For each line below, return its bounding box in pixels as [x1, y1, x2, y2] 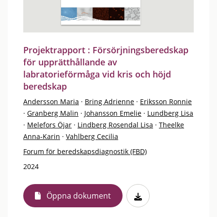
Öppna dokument [46, 190, 111, 201]
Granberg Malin [27, 108, 78, 118]
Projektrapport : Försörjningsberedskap [23, 44, 188, 56]
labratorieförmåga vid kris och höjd [23, 68, 171, 80]
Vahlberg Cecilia [66, 132, 118, 141]
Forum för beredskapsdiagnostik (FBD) [23, 147, 147, 156]
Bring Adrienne [85, 97, 134, 106]
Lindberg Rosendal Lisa [77, 120, 153, 129]
